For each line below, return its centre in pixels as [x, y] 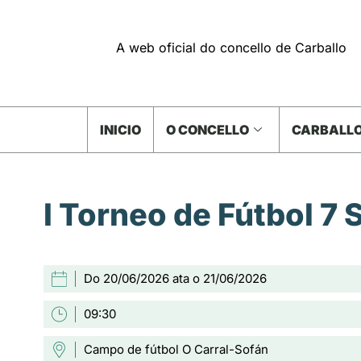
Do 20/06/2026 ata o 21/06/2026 [175, 278]
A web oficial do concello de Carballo [232, 47]
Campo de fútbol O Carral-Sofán [176, 349]
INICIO [120, 129]
